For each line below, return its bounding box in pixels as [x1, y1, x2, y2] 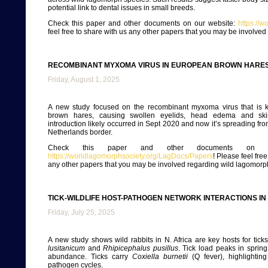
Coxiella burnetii [132, 252, 188, 261]
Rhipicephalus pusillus [103, 244, 178, 252]
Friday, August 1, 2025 [48, 75, 120, 84]
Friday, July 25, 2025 [48, 208, 115, 217]
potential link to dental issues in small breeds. [48, 4, 195, 12]
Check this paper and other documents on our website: [48, 19, 238, 28]
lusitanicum [48, 244, 85, 252]
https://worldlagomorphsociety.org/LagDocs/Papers [48, 152, 213, 160]
